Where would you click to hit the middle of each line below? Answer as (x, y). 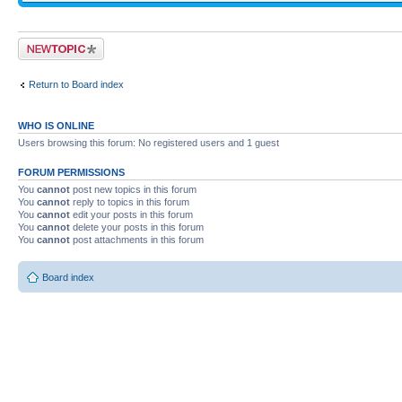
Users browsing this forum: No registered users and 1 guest (149, 143)
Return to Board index (76, 84)
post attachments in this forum (137, 240)
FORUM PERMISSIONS (71, 172)
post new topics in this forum (133, 189)
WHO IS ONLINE (56, 126)
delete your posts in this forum (137, 227)
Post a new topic (54, 43)
